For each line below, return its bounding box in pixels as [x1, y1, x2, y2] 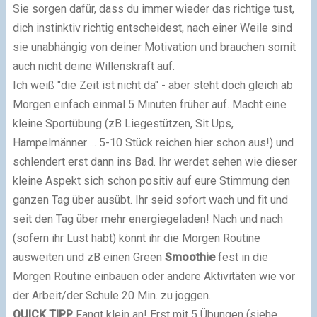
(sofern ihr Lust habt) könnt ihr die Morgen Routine [12, 231, 260, 245]
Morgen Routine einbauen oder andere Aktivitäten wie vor [12, 269, 295, 283]
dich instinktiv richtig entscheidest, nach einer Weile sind [12, 21, 292, 35]
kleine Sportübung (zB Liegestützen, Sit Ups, [12, 116, 234, 130]
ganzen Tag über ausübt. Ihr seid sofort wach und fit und [12, 192, 288, 207]
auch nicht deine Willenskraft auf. [12, 59, 175, 73]
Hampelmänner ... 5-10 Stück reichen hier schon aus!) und [12, 135, 294, 149]
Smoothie [164, 250, 215, 264]
